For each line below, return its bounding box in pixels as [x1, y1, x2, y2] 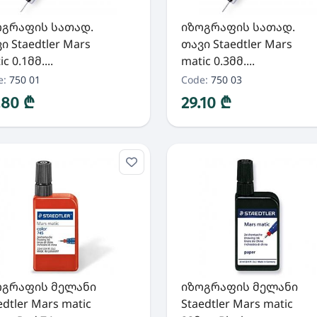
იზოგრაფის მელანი [180, 279, 298, 294]
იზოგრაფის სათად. [180, 19, 295, 35]
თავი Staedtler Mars [180, 36, 292, 52]
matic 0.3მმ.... [180, 53, 255, 69]
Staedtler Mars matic [180, 296, 293, 311]
